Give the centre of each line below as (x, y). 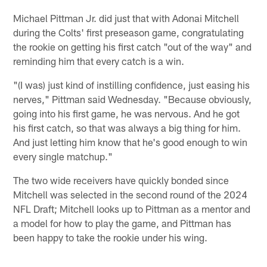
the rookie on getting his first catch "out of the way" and (133, 46)
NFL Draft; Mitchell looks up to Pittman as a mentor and (132, 208)
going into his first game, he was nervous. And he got (127, 113)
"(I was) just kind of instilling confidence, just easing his (132, 84)
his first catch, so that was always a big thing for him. (127, 127)
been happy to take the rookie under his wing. (111, 237)
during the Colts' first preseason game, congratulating (129, 32)
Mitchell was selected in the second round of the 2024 (131, 194)
